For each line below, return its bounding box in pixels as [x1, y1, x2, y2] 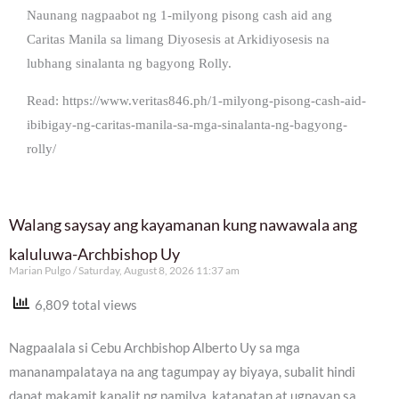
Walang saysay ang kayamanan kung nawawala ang [9, 214, 357, 234]
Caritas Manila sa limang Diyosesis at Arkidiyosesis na [27, 31, 330, 46]
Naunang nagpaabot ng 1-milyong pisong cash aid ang [27, 7, 332, 22]
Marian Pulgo [9, 263, 73, 277]
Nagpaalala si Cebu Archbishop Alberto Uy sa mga [9, 339, 300, 355]
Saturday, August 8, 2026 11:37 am [77, 263, 240, 277]
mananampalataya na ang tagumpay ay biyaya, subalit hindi [9, 363, 355, 379]
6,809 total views [29, 297, 137, 313]
